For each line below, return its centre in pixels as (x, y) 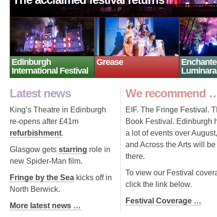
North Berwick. (35, 189)
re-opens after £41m (44, 121)
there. (135, 156)
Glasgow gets (34, 149)
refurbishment (36, 133)
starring (73, 149)
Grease (110, 62)
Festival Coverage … (163, 201)
